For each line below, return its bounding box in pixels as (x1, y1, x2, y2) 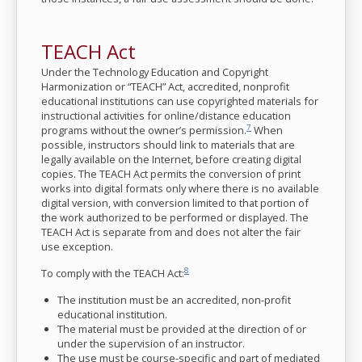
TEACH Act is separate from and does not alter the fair (41, 225, 301, 239)
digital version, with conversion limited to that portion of (41, 196, 309, 210)
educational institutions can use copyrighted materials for (41, 94, 318, 108)
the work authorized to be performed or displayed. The (41, 210, 309, 225)
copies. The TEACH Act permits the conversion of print (41, 166, 301, 181)
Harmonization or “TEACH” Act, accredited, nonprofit (41, 79, 289, 94)
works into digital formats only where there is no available (41, 181, 319, 196)
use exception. (41, 239, 113, 254)
